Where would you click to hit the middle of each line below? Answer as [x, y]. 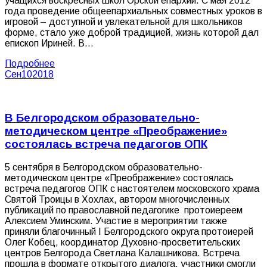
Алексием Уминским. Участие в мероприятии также [116, 221]
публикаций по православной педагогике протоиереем [124, 210]
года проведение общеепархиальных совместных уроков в [133, 11]
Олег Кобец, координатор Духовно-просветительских [122, 242]
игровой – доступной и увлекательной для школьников [124, 22]
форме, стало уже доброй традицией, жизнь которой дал [132, 33]
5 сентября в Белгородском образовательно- [104, 167]
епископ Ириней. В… [49, 44]
